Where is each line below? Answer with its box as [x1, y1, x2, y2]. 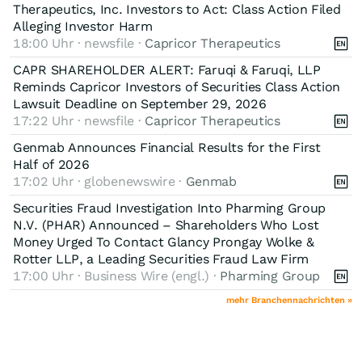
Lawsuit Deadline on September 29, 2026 [13, 95, 267, 112]
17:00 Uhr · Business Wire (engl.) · [13, 267, 221, 284]
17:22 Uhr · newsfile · [13, 112, 145, 128]
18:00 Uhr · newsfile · [13, 35, 145, 51]
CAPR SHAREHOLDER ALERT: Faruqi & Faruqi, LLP [13, 61, 321, 78]
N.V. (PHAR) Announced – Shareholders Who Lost [13, 217, 319, 233]
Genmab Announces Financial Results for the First [13, 139, 321, 155]
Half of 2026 [13, 156, 90, 172]
